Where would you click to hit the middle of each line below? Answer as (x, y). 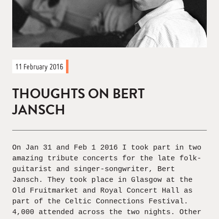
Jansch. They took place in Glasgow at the (102, 180)
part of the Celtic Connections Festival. (100, 201)
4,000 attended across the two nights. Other (107, 212)
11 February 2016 (39, 66)
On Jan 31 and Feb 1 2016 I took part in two (107, 148)
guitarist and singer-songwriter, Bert (94, 169)
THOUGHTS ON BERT (78, 93)
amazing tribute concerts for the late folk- (107, 158)
